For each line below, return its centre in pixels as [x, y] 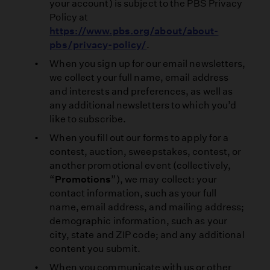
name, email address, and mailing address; [147, 207]
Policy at [69, 17]
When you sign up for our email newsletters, [148, 64]
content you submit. [95, 249]
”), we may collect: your [164, 180]
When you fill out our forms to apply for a [139, 138]
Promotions [83, 180]
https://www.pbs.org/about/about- [134, 31]
